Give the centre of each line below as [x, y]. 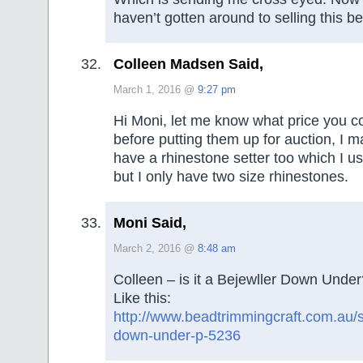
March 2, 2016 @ [156, 249]
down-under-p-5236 [177, 335]
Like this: [142, 298]
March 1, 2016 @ [156, 90]
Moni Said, [150, 223]
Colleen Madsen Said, [188, 64]
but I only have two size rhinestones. [231, 176]
